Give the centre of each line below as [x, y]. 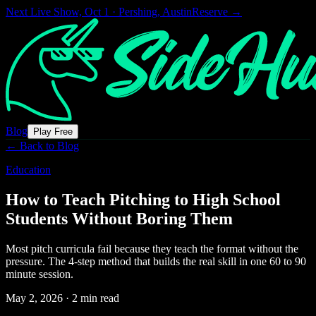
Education [28, 170]
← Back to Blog [42, 146]
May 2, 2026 [34, 298]
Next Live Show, [45, 12]
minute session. [39, 274]
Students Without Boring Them [119, 218]
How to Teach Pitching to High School [143, 199]
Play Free [53, 132]
